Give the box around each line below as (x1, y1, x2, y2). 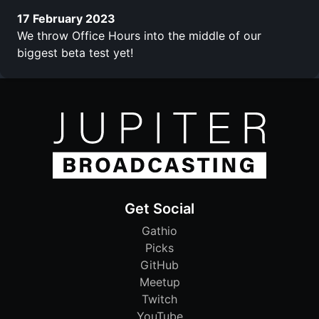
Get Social (125, 200, 194, 218)
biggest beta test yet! (17, 45, 133, 60)
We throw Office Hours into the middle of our (17, 28, 261, 43)
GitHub (140, 258, 179, 273)
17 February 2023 (17, 11, 115, 26)
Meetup (139, 275, 180, 290)
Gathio (142, 224, 177, 239)
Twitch (142, 292, 177, 307)
